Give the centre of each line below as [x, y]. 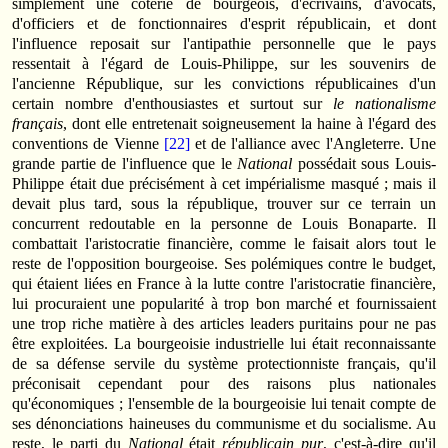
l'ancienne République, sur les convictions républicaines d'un [224, 83]
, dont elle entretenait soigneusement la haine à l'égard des [249, 123]
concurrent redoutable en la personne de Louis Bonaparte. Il [224, 223]
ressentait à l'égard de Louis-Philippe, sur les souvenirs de [224, 63]
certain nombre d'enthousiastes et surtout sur [173, 103]
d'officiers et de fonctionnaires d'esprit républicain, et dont [224, 23]
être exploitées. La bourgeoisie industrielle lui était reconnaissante [224, 343]
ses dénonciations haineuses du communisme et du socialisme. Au [224, 423]
